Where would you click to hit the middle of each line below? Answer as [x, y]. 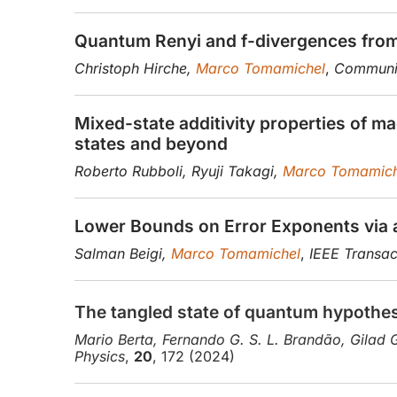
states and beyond [151, 144]
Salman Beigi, [123, 254]
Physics [100, 353]
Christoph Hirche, [135, 69]
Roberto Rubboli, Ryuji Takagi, [179, 171]
